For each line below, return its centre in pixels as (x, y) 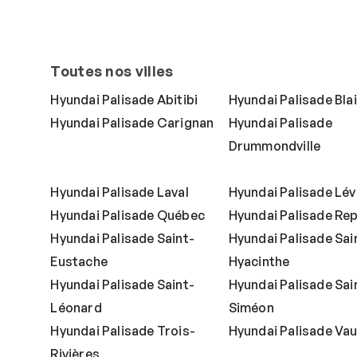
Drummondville (275, 146)
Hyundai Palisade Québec (127, 216)
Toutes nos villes (112, 71)
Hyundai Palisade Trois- (123, 331)
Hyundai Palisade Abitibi (124, 100)
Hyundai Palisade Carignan (132, 123)
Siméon (251, 308)
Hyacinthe (259, 262)
